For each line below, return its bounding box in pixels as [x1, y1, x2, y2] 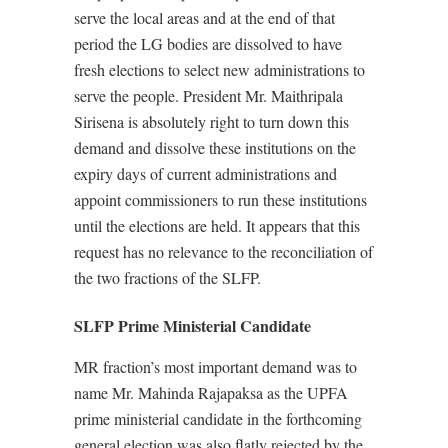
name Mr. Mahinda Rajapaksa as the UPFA [74, 382, 348, 404]
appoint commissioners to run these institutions [74, 189, 367, 211]
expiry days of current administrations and [74, 163, 337, 185]
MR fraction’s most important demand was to [74, 356, 357, 378]
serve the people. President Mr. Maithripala [74, 85, 343, 107]
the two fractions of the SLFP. [74, 267, 261, 289]
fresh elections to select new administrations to [74, 59, 365, 81]
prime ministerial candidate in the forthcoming [74, 408, 362, 430]
